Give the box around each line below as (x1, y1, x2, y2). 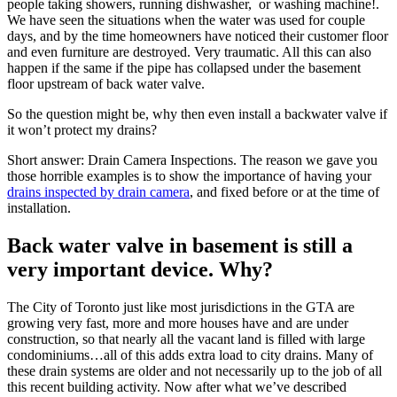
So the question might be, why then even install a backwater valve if (7, 106, 387, 122)
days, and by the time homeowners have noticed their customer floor (7, 28, 388, 44)
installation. (7, 200, 71, 216)
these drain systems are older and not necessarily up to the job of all (7, 363, 382, 379)
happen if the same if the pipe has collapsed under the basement (7, 60, 361, 76)
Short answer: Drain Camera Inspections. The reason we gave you (7, 152, 378, 168)
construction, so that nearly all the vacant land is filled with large (7, 331, 365, 347)
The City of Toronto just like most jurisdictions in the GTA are (7, 300, 354, 315)
